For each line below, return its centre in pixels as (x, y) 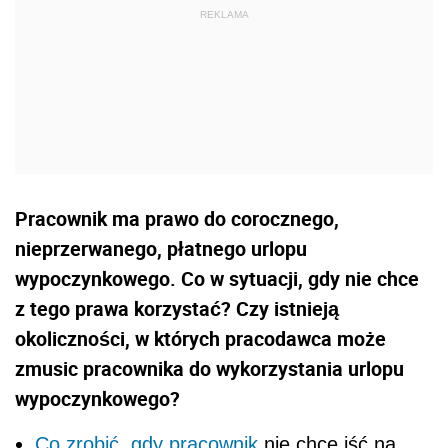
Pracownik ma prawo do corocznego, (177, 219)
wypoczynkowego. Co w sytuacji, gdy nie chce (217, 279)
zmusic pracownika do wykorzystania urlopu (209, 369)
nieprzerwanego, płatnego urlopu (161, 249)
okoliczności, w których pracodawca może (200, 339)
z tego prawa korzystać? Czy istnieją (177, 309)
